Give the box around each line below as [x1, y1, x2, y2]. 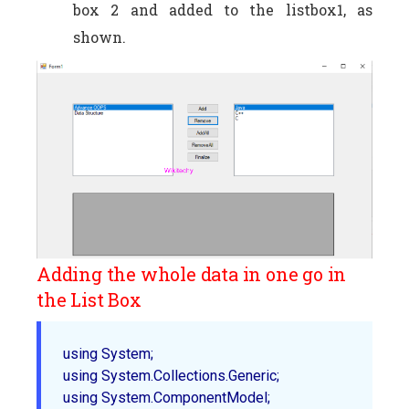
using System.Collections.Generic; [63, 367, 287, 385]
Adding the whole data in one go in [37, 262, 347, 287]
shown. [73, 26, 126, 47]
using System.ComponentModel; [63, 389, 278, 407]
